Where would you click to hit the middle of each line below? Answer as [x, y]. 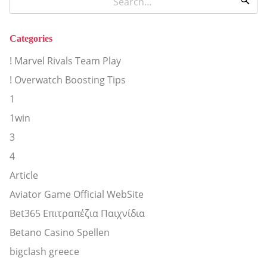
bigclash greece [44, 251]
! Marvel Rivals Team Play [65, 60]
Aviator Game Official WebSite [77, 194]
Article [24, 175]
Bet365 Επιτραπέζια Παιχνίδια [77, 213]
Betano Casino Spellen [60, 232]
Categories [31, 38]
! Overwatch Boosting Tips [68, 80]
